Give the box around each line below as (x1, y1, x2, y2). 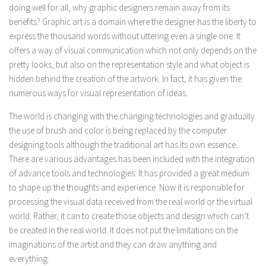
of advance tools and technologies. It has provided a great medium (9, 167, 249, 179)
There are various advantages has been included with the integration (9, 153, 255, 164)
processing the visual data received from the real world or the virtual (9, 196, 252, 207)
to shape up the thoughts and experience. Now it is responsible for (9, 182, 245, 193)
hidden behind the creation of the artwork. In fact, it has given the (9, 73, 242, 84)
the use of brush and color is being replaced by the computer (9, 125, 227, 136)
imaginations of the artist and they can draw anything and (9, 239, 217, 250)
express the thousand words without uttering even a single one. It (9, 30, 240, 42)
